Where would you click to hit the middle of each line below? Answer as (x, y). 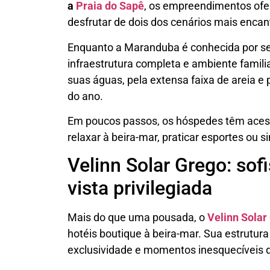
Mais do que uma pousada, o (137, 218)
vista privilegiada (140, 188)
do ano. (85, 96)
